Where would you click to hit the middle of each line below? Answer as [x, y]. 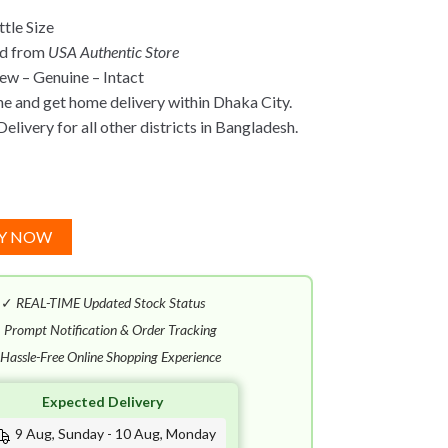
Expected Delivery [103, 402]
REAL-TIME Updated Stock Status [110, 303]
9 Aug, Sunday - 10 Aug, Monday [115, 434]
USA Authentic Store [113, 52]
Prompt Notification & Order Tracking [110, 330]
